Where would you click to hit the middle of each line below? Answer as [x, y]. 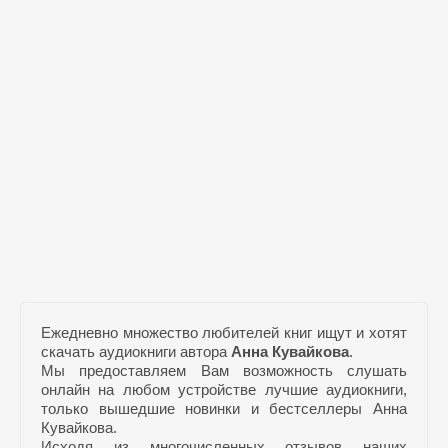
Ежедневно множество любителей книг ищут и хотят [224, 332]
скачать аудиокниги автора [136, 351]
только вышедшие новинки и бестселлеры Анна [224, 408]
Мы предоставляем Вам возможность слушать [224, 370]
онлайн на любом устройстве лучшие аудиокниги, [224, 389]
